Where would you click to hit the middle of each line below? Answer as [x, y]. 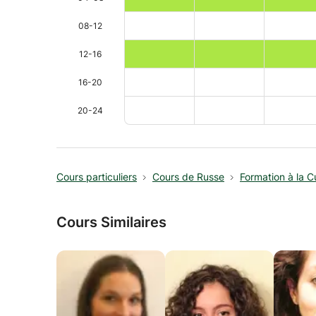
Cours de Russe [188, 177]
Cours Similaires [111, 222]
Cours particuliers [97, 177]
